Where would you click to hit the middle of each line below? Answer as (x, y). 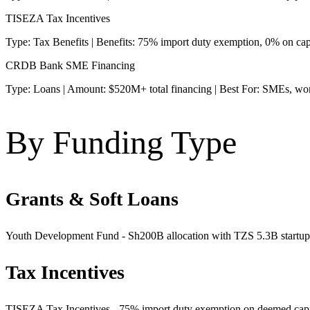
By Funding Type (121, 142)
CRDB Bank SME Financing (70, 65)
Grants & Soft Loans (92, 199)
